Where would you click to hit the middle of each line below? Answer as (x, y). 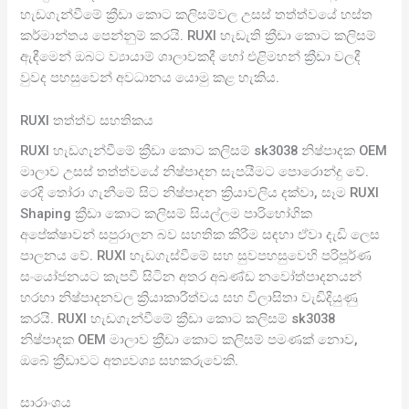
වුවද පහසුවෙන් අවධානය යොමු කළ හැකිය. (150, 78)
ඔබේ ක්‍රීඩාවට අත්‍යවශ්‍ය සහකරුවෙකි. (130, 360)
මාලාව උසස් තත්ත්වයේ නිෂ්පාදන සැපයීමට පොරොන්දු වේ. (195, 171)
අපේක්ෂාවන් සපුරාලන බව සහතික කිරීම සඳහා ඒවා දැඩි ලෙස (200, 234)
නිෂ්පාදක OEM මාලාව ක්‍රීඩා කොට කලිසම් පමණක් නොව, (189, 339)
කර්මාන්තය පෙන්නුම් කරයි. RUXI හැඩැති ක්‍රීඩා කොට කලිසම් (199, 36)
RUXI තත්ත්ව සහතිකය (87, 120)
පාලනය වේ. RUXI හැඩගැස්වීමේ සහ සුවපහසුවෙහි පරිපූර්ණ (196, 255)
